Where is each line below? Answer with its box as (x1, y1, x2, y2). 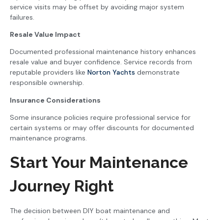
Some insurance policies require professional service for (10, 113, 191, 122)
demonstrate (135, 68, 180, 77)
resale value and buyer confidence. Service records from (10, 57, 192, 67)
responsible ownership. (10, 78, 84, 87)
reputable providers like (10, 68, 87, 77)
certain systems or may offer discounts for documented (10, 123, 194, 133)
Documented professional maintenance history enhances (10, 47, 196, 56)
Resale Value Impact (10, 30, 81, 39)
